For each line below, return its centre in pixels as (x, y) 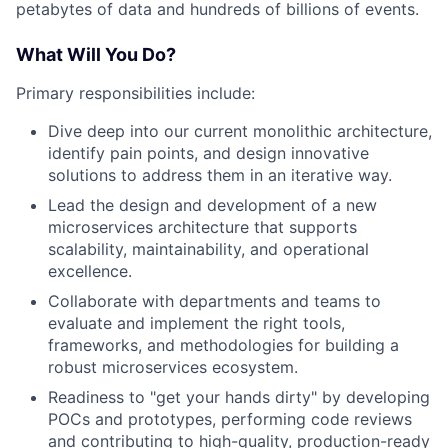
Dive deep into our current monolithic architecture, (240, 130)
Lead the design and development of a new (212, 204)
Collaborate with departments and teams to (214, 300)
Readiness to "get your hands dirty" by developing (239, 396)
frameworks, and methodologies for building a (223, 344)
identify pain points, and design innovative (208, 152)
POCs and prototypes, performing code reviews (230, 418)
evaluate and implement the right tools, (196, 322)
